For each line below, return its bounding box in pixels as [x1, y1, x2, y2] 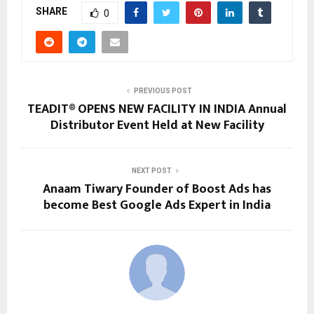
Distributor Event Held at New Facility [50, 114, 264, 136]
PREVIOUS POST [133, 86, 192, 95]
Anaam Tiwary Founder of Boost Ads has [43, 178, 271, 200]
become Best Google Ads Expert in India [43, 194, 271, 216]
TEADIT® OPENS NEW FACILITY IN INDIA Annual [27, 98, 287, 120]
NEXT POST [131, 166, 172, 175]
